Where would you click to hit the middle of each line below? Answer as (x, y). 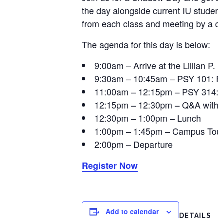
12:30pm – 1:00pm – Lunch (148, 118)
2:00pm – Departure (134, 144)
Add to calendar (132, 211)
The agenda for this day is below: (146, 44)
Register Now (110, 165)
